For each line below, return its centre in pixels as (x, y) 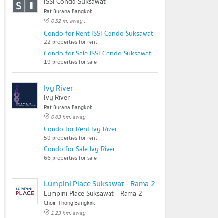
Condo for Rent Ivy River (81, 129)
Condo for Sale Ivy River (80, 149)
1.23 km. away (68, 213)
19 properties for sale (70, 62)
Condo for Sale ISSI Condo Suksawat (98, 53)
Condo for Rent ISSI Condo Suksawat (99, 33)
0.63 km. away (68, 117)
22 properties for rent (71, 42)
